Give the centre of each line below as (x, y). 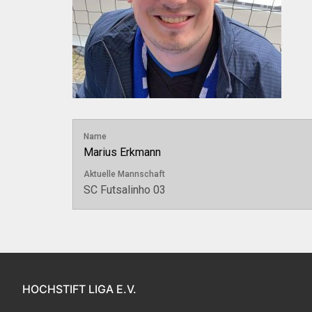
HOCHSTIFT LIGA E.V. (79, 289)
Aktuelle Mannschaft (124, 174)
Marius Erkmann (122, 153)
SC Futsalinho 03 (125, 190)
